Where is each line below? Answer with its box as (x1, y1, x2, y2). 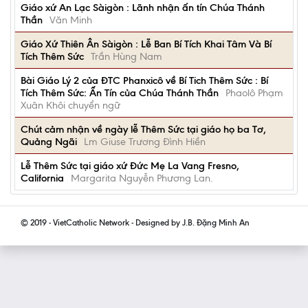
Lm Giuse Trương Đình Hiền (84, 135, 206, 148)
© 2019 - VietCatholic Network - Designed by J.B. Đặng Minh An (21, 217, 250, 228)
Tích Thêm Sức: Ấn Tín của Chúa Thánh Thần (21, 87, 219, 99)
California (21, 172, 64, 184)
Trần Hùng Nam (91, 50, 162, 63)
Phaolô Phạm (225, 87, 283, 99)
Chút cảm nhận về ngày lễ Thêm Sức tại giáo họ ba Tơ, (21, 123, 266, 135)
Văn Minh (49, 14, 92, 26)
